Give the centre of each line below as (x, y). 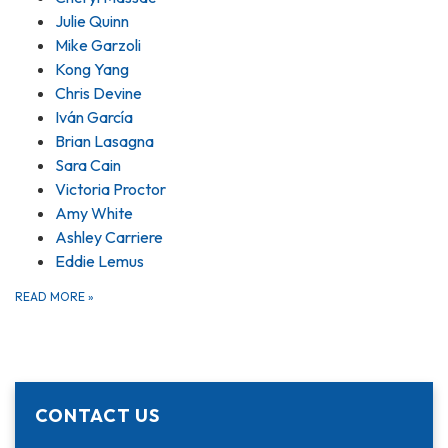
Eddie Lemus (99, 260)
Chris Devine (98, 92)
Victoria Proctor (110, 188)
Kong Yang (92, 68)
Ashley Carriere (109, 236)
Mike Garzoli (98, 44)
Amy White (94, 212)
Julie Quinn (92, 20)
